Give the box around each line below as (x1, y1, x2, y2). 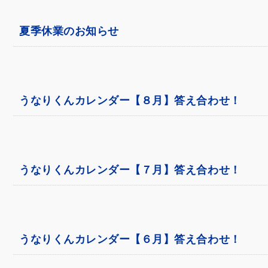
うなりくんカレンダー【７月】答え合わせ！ (19, 163, 241, 176)
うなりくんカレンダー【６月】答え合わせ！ (19, 233, 241, 245)
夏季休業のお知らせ (19, 25, 119, 37)
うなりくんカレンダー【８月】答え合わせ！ (19, 94, 241, 106)
